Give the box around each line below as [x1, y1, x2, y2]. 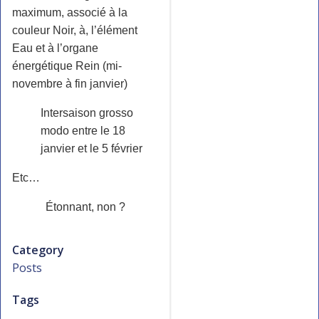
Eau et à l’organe [12, 41, 98, 54]
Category [12, 241, 64, 258]
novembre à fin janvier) [12, 77, 127, 90]
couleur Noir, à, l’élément [12, 23, 137, 36]
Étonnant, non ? [46, 200, 125, 213]
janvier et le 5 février [41, 142, 142, 155]
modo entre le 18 [41, 124, 125, 137]
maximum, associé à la [12, 6, 127, 19]
